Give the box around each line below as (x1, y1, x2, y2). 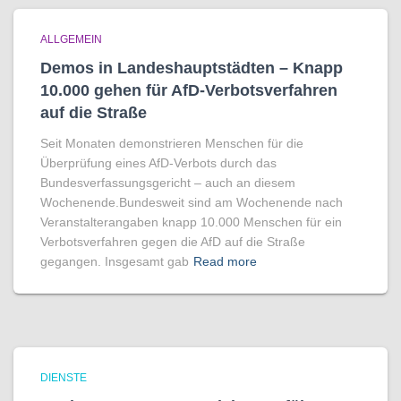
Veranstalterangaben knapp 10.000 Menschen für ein (40, 215, 342, 229)
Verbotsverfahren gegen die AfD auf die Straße (40, 235, 305, 249)
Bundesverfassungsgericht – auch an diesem (40, 175, 295, 190)
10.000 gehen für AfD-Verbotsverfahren (40, 81, 337, 99)
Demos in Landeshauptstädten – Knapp (40, 59, 343, 77)
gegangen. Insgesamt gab (40, 254, 189, 269)
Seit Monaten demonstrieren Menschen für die (40, 136, 303, 150)
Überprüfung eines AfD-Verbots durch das (40, 156, 277, 170)
